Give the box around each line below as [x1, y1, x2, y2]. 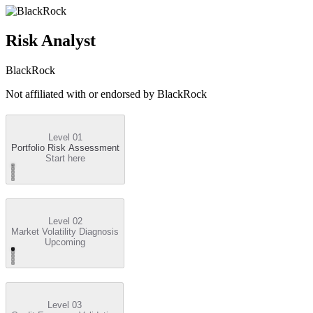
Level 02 [48, 216, 82, 227]
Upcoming [45, 237, 85, 248]
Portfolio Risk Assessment [11, 143, 119, 154]
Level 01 [48, 132, 82, 143]
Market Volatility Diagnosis [11, 226, 119, 238]
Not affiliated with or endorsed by [6, 88, 157, 101]
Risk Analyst [6, 31, 96, 50]
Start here [45, 153, 85, 164]
